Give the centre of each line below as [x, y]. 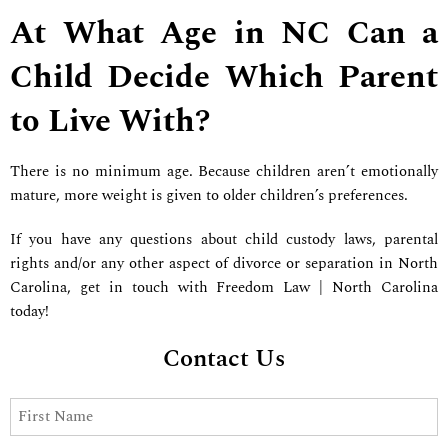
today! [31, 312]
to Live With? [110, 121]
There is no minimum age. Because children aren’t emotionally [224, 171]
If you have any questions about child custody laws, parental [224, 240]
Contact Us [224, 359]
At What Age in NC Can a [224, 33]
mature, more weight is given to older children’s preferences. [211, 195]
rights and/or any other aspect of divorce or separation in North [224, 264]
